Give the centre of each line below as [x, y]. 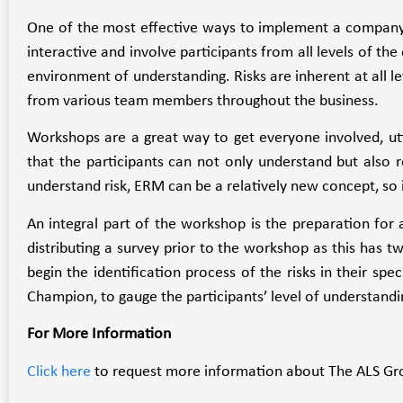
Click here [59, 372]
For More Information [99, 335]
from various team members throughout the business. [203, 101]
